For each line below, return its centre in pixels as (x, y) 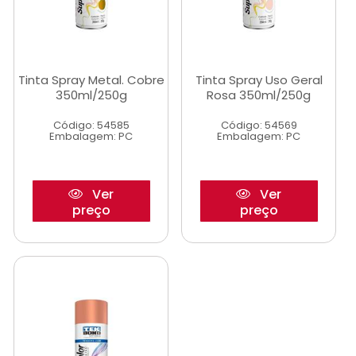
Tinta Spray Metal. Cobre (91, 80)
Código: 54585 (91, 125)
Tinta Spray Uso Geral (259, 80)
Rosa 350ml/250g (259, 95)
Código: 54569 (259, 125)
